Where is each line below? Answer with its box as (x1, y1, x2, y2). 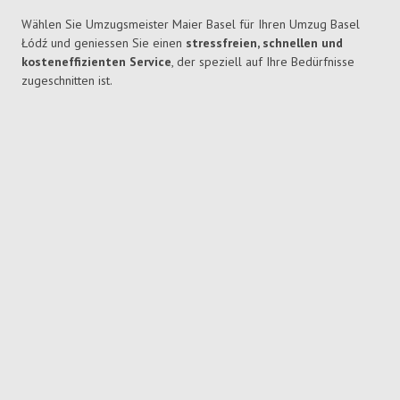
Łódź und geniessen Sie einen (21, 35, 186, 52)
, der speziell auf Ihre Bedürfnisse (171, 54, 354, 71)
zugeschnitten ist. (21, 72, 112, 89)
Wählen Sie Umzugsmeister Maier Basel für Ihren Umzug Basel (21, 16, 360, 33)
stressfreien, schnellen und (186, 35, 343, 52)
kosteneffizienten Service (21, 54, 171, 71)
